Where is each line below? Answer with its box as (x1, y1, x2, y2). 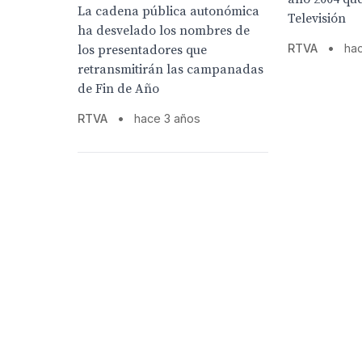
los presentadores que (78, 42, 207, 59)
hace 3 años (134, 112, 200, 126)
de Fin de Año (78, 81, 159, 98)
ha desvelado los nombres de (78, 23, 250, 40)
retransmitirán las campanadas (78, 61, 263, 78)
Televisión (288, 11, 347, 27)
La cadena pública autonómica (78, 3, 259, 20)
